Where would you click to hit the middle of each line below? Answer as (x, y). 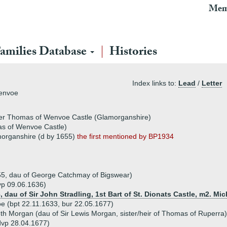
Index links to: (155, 83)
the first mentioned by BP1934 (125, 136)
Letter (212, 83)
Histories (133, 53)
